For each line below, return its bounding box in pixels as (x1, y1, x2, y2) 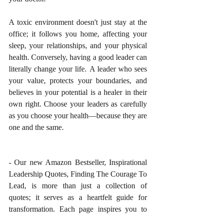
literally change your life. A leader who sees (9, 65, 147, 73)
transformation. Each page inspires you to (9, 205, 147, 213)
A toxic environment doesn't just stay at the (9, 18, 147, 26)
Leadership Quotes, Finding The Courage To (9, 170, 147, 178)
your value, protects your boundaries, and (9, 76, 147, 85)
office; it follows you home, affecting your (9, 30, 147, 38)
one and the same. (9, 123, 64, 131)
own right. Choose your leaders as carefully (9, 100, 147, 108)
